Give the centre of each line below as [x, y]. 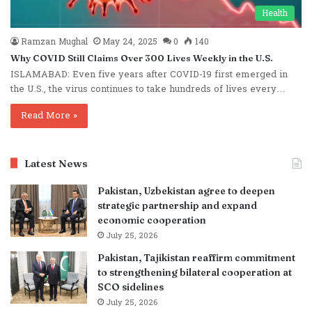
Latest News [56, 163]
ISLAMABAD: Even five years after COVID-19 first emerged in [149, 74]
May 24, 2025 [130, 41]
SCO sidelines [131, 287]
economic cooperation [152, 220]
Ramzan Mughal [54, 41]
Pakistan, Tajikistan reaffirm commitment [196, 257]
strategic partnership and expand [177, 205]
